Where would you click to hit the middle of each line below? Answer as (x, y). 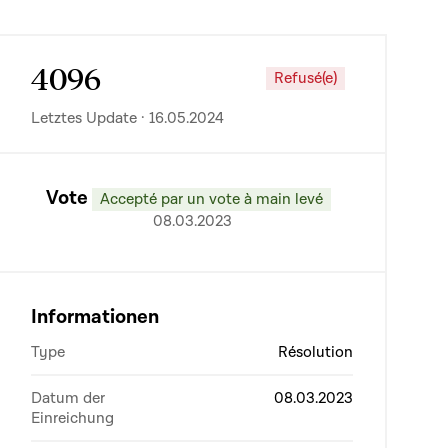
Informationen (95, 317)
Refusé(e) (305, 77)
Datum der (68, 398)
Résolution (315, 352)
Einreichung (72, 418)
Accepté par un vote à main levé (211, 199)
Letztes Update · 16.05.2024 (127, 118)
